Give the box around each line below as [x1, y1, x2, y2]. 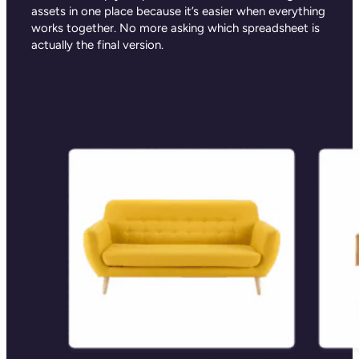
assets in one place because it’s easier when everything [31, 4, 326, 19]
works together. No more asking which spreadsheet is [31, 21, 321, 36]
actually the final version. [31, 38, 164, 53]
